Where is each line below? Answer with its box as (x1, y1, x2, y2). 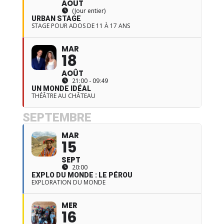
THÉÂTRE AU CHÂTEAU (31, 91, 95, 100)
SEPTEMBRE (22, 110, 91, 124)
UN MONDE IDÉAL (31, 84, 91, 92)
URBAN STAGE (31, 14, 81, 22)
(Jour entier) (71, 6, 105, 15)
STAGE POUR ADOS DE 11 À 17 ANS (31, 21, 130, 30)
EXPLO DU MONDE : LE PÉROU (31, 170, 132, 179)
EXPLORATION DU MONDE (31, 177, 105, 186)
